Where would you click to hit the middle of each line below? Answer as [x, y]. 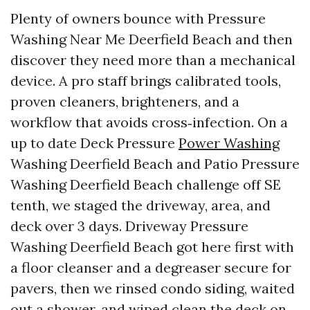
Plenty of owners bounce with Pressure [138, 18]
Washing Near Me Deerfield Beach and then [152, 39]
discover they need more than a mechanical [153, 60]
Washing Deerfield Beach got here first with [152, 247]
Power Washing [229, 143]
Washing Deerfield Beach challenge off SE [146, 184]
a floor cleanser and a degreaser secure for [151, 267]
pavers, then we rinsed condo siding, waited [153, 288]
